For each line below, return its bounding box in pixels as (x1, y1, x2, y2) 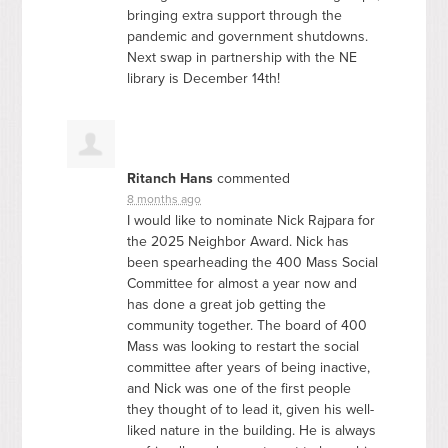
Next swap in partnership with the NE (127, 48, 358, 66)
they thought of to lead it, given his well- (127, 400, 375, 418)
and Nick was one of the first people (127, 379, 352, 397)
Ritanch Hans (127, 169, 214, 187)
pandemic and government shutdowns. (127, 27, 369, 45)
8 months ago (127, 191, 202, 206)
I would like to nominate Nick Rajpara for (127, 211, 376, 229)
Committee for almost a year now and (127, 274, 358, 292)
